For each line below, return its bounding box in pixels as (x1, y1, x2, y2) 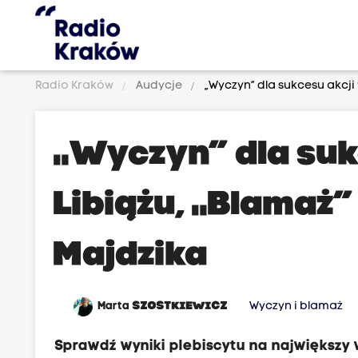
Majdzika (54, 239, 209, 273)
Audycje (133, 80, 185, 92)
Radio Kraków (35, 80, 117, 92)
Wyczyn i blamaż (249, 300, 344, 312)
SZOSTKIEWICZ (133, 300, 229, 312)
